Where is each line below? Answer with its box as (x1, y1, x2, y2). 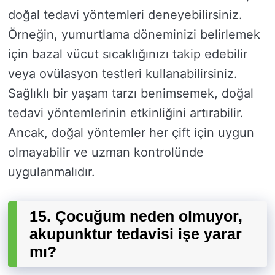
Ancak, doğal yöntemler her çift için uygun (8, 125, 254, 141)
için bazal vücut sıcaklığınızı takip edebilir (8, 47, 247, 62)
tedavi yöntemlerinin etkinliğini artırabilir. (8, 106, 244, 121)
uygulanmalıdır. (8, 165, 95, 180)
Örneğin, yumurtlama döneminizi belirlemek (8, 27, 260, 42)
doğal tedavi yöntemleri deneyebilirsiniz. (8, 7, 242, 23)
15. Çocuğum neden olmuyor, (29, 207, 242, 225)
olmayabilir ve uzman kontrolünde (8, 145, 204, 160)
